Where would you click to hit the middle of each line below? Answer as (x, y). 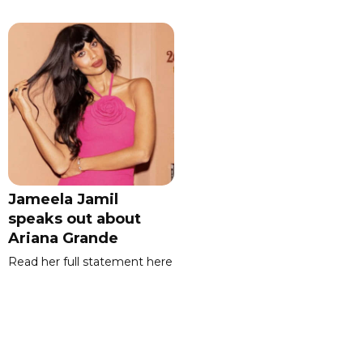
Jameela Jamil (63, 200)
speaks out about (75, 219)
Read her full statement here (90, 262)
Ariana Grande (63, 239)
